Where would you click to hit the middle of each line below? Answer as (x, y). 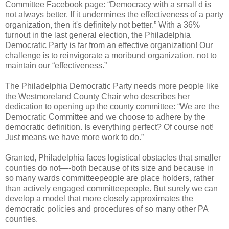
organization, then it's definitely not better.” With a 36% (102, 25)
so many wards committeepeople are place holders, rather (110, 178)
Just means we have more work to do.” (74, 137)
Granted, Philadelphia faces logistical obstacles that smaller (113, 157)
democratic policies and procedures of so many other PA (107, 209)
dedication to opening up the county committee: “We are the (112, 106)
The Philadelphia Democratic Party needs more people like (112, 86)
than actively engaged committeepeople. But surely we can (111, 188)
